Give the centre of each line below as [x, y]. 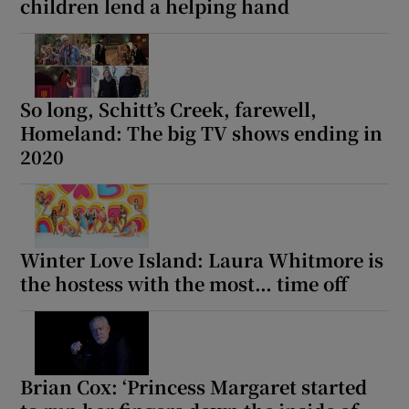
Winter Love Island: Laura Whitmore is [202, 259]
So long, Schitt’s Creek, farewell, [169, 109]
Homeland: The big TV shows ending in [202, 133]
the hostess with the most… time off [184, 283]
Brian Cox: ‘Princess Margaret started [194, 386]
